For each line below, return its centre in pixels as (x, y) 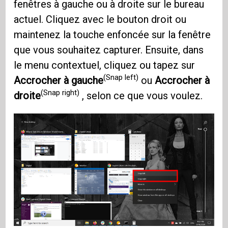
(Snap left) (121, 78)
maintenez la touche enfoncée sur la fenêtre (112, 34)
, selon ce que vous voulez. (141, 95)
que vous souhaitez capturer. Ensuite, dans (109, 50)
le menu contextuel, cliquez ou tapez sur (105, 65)
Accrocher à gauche (59, 80)
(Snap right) (60, 93)
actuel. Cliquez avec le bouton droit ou (100, 19)
